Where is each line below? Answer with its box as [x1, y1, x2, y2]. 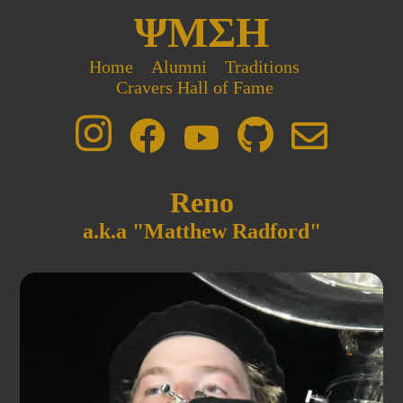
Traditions [225, 57, 300, 76]
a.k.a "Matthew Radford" [82, 219, 321, 244]
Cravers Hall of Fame [115, 77, 273, 97]
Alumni [151, 57, 207, 76]
